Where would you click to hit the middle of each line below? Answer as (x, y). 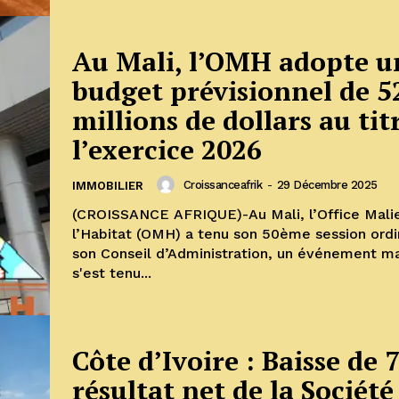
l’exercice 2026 (167, 150)
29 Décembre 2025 (327, 184)
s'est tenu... (112, 273)
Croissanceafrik (222, 184)
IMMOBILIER (108, 186)
